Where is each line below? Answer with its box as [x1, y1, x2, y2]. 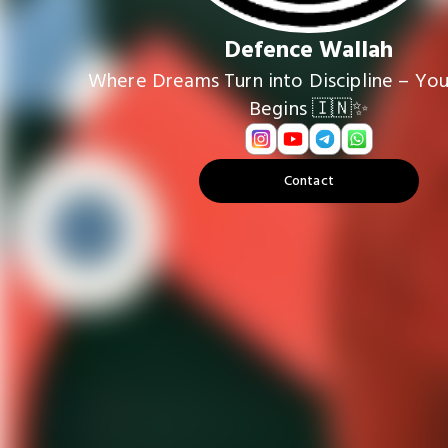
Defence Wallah [224, 33, 394, 67]
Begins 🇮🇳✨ [248, 95, 369, 123]
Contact [283, 171, 334, 191]
